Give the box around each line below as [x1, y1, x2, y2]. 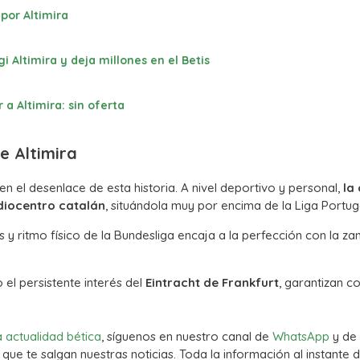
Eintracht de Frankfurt [145, 275, 279, 291]
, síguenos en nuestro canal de [101, 328, 272, 344]
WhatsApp [272, 328, 329, 344]
